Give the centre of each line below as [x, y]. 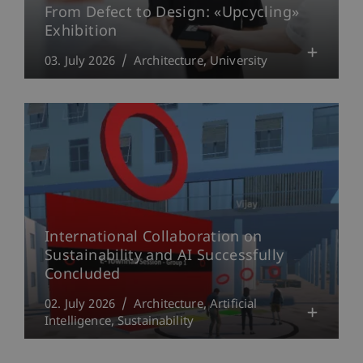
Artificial [233, 305]
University [239, 62]
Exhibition [81, 32]
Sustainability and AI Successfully [164, 256]
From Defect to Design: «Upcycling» [172, 13]
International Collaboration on [154, 237]
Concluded [83, 275]
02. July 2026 [80, 305]
